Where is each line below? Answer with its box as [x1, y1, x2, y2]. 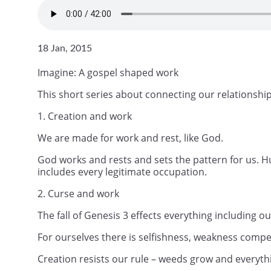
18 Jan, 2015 [38, 44, 92, 54]
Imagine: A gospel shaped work [38, 65, 178, 79]
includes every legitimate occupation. [38, 165, 207, 178]
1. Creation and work [38, 109, 132, 123]
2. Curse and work [38, 186, 119, 200]
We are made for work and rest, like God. [38, 131, 223, 145]
